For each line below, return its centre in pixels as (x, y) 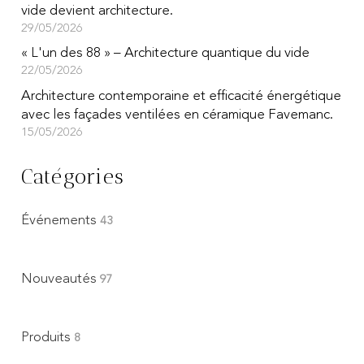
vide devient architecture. (97, 11)
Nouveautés (60, 279)
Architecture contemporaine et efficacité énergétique (181, 96)
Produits (47, 337)
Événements (60, 220)
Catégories (73, 177)
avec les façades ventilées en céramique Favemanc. (177, 115)
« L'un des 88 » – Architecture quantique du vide (165, 54)
